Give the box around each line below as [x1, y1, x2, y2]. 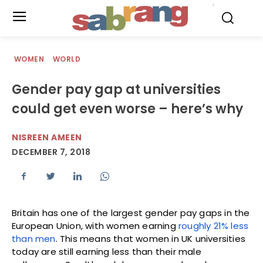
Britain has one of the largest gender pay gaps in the [12, 207, 250, 220]
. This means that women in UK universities [55, 232, 246, 245]
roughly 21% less [178, 220, 249, 232]
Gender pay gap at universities [12, 80, 221, 99]
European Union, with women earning [12, 220, 178, 232]
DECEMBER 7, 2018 [12, 146, 90, 159]
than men [12, 232, 56, 245]
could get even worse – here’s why [12, 100, 243, 118]
